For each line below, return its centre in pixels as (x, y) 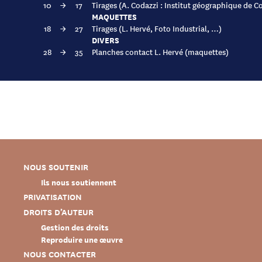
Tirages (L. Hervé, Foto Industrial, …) (157, 28)
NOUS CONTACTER (60, 254)
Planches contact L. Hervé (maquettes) (160, 51)
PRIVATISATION (53, 197)
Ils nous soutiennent (79, 182)
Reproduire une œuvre (82, 239)
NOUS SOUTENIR (56, 167)
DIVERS (106, 40)
